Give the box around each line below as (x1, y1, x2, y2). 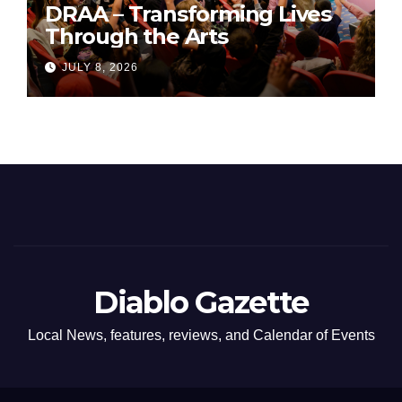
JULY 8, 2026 (62, 61, 138, 74)
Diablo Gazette (93, 284, 309, 322)
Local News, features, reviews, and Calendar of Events (27, 328, 375, 344)
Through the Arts (45, 22, 228, 49)
